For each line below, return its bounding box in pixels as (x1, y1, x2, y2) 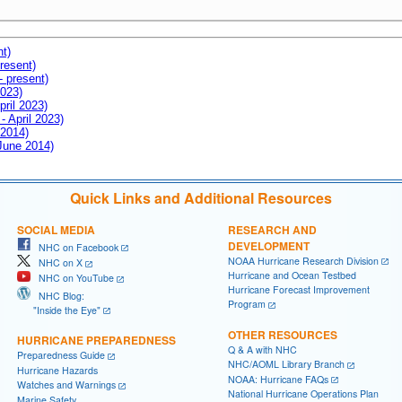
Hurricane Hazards (17, 363, 98, 378)
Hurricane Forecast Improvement (228, 283, 370, 297)
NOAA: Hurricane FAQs (228, 371, 328, 386)
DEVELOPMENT (228, 237, 310, 254)
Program (228, 297, 266, 311)
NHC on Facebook (31, 240, 118, 254)
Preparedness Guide (17, 348, 105, 363)
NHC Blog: (31, 288, 84, 302)
